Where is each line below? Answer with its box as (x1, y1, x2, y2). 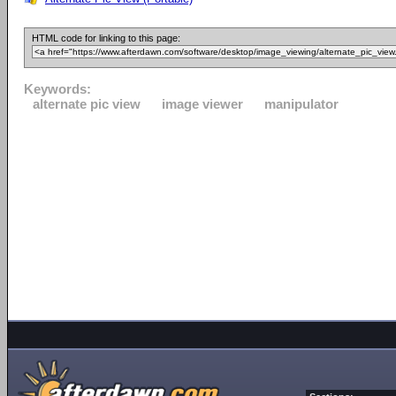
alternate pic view (33, 96, 141, 111)
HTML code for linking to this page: (32, 33, 180, 43)
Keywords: (24, 81, 91, 96)
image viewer (162, 96, 243, 111)
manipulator (264, 96, 339, 111)
